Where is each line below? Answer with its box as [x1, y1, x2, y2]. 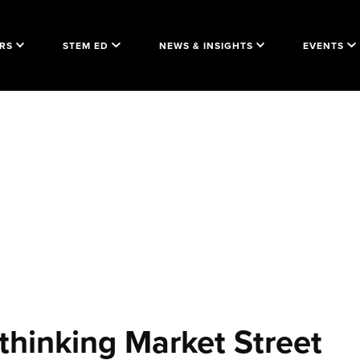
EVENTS [303, 38, 344, 52]
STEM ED [63, 38, 108, 52]
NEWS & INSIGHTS [158, 38, 253, 52]
